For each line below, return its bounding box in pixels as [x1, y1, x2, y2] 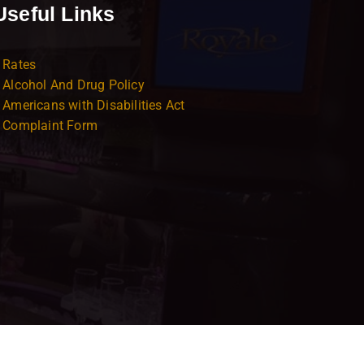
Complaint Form [2, 118, 98, 133]
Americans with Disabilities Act [2, 97, 185, 113]
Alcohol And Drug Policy [2, 77, 145, 93]
